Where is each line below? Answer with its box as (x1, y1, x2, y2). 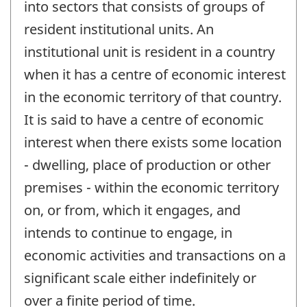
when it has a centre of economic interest (24, 64, 286, 84)
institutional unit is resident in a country (24, 42, 275, 61)
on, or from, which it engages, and (24, 200, 241, 219)
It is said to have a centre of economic (24, 110, 264, 129)
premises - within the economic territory (24, 177, 279, 197)
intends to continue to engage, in (24, 223, 232, 242)
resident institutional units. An (24, 19, 214, 38)
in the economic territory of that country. (24, 87, 282, 106)
